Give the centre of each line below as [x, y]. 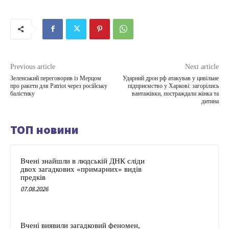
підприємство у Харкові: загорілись [173, 86]
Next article [202, 66]
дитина [210, 101]
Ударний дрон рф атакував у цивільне [170, 78]
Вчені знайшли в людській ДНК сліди [83, 161]
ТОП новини [44, 129]
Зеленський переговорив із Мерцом [56, 78]
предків [33, 177]
